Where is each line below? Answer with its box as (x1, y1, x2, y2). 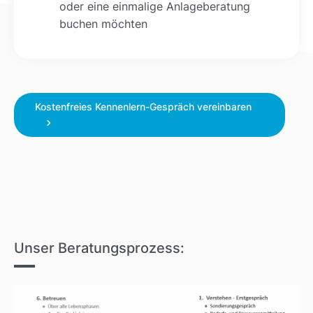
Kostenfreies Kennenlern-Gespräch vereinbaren (35, 100, 252, 112)
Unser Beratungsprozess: (14, 238, 184, 256)
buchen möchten (59, 16, 147, 31)
